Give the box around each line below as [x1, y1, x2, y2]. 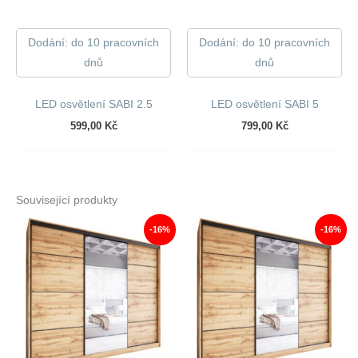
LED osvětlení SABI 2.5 [34, 97, 153, 111]
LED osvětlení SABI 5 [210, 97, 319, 111]
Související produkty [16, 193, 117, 207]
